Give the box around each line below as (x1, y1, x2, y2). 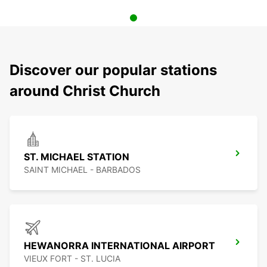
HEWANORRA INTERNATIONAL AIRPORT (24, 240, 215, 252)
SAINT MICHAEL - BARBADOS (24, 164, 141, 175)
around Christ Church (10, 82, 160, 100)
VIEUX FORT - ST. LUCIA (24, 253, 120, 264)
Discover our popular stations (10, 61, 217, 79)
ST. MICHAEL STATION (24, 151, 129, 163)
